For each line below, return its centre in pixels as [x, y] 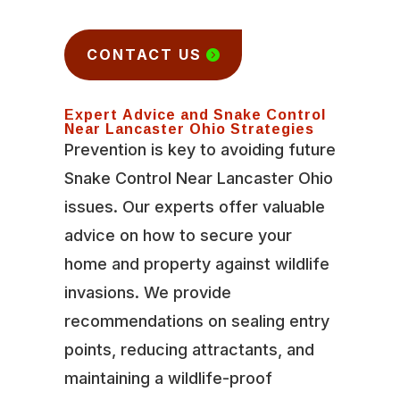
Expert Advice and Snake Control [195, 114]
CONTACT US [144, 54]
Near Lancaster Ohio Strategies [189, 128]
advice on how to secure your [178, 235]
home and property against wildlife [196, 263]
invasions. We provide [147, 292]
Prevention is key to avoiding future [200, 149]
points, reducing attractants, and [189, 349]
